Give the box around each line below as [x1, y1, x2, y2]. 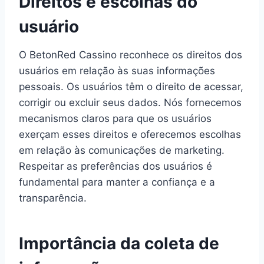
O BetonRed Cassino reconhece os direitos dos [19, 49, 242, 61]
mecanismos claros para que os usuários [19, 113, 212, 125]
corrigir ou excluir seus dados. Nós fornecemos [19, 97, 242, 109]
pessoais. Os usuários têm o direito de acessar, [19, 81, 243, 93]
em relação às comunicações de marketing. [19, 144, 225, 157]
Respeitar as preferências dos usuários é [19, 160, 212, 173]
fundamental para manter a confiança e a [19, 176, 215, 189]
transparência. [19, 192, 87, 204]
